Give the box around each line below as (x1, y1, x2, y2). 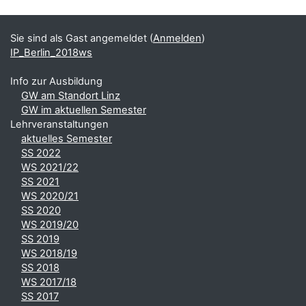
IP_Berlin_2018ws (10, 46, 92, 59)
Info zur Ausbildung (10, 75, 102, 87)
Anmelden (153, 32, 201, 44)
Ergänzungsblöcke (10, 2, 135, 20)
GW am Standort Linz (21, 89, 120, 102)
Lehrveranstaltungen (10, 118, 109, 130)
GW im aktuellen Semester (21, 104, 146, 116)
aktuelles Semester (21, 133, 112, 145)
